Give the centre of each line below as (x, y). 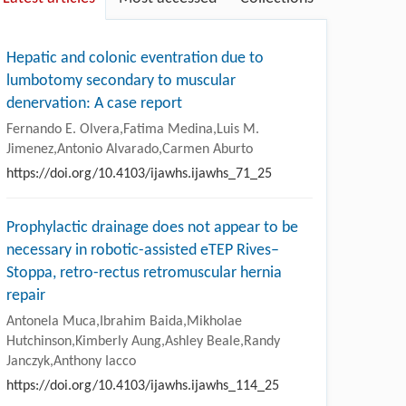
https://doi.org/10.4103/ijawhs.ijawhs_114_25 (143, 386)
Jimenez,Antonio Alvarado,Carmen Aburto (130, 149)
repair (26, 295)
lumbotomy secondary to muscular (121, 81)
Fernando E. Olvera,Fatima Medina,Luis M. (133, 129)
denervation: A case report (94, 103)
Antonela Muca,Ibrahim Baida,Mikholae (124, 321)
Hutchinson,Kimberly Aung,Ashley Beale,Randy (143, 341)
